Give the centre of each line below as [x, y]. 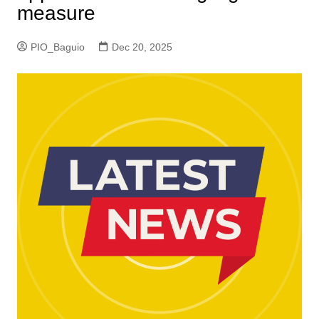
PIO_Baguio [57, 47]
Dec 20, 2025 [142, 47]
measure [56, 13]
